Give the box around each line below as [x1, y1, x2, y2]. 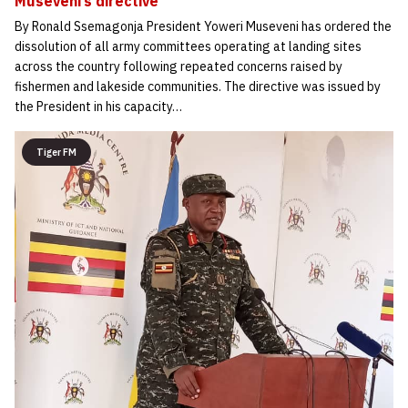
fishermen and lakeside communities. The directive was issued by [15, 77, 381, 95]
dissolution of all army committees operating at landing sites [15, 37, 362, 55]
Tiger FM [36, 145, 76, 158]
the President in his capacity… [15, 97, 182, 115]
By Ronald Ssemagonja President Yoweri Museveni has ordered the [15, 17, 392, 35]
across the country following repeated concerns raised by [15, 57, 342, 75]
